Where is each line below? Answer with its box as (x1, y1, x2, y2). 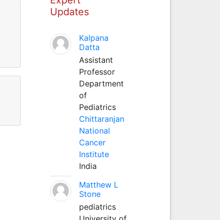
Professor (79, 66, 115, 77)
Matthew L (79, 179, 118, 190)
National (79, 125, 110, 136)
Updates (50, 5, 89, 18)
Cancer (79, 137, 106, 147)
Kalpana (79, 32, 109, 43)
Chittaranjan (79, 113, 124, 124)
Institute (79, 149, 109, 159)
